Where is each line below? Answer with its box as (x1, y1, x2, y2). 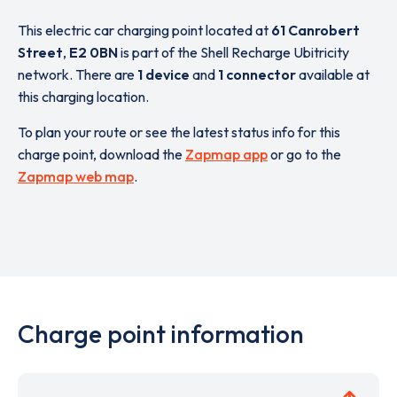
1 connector (218, 66, 296, 83)
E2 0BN (69, 43, 118, 61)
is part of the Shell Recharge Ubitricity (118, 43, 349, 61)
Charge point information (18, 318, 304, 349)
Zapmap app (185, 145, 268, 163)
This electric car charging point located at (18, 21, 271, 39)
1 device (137, 66, 190, 83)
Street (18, 43, 63, 61)
